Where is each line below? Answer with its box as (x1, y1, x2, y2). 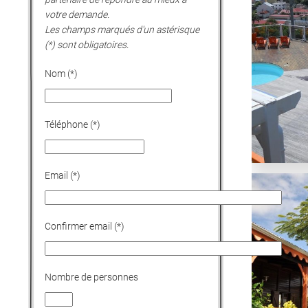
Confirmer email (45, 221, 112, 232)
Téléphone (45, 119, 88, 130)
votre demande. (45, 9, 111, 20)
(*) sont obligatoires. (45, 39, 129, 50)
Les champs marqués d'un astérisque (45, 24, 199, 35)
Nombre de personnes (45, 272, 138, 283)
